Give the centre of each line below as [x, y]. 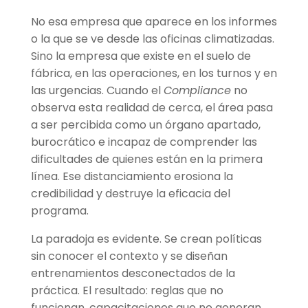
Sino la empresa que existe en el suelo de [141, 56]
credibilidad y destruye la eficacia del [130, 194]
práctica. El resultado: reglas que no [127, 291]
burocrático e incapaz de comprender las [144, 142]
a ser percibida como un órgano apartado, [145, 125]
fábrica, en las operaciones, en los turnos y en [154, 74]
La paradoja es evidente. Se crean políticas [146, 239]
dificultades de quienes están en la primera [146, 159]
